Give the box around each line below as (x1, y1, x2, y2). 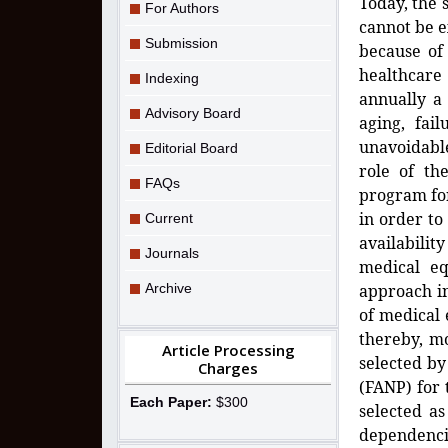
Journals (145, 244, 199, 261)
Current (145, 209, 193, 226)
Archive (145, 279, 192, 296)
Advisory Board (145, 104, 241, 121)
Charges (198, 357, 258, 378)
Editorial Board (145, 139, 238, 156)
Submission (145, 34, 218, 51)
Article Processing (161, 339, 295, 360)
